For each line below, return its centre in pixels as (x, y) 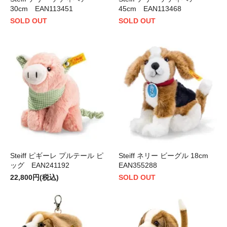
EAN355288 (138, 165)
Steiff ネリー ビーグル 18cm (167, 156)
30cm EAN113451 (42, 9)
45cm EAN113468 (150, 9)
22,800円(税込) (34, 178)
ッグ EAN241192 (40, 165)
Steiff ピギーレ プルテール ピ (57, 156)
